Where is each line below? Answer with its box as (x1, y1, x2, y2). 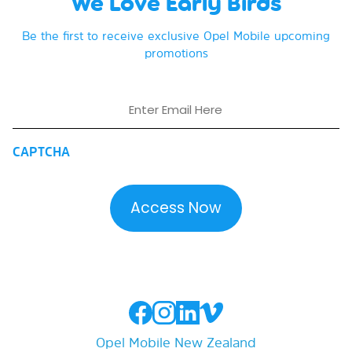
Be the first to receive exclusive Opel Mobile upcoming (22, 27, 330, 45)
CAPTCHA (13, 142, 70, 160)
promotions (144, 45, 208, 62)
